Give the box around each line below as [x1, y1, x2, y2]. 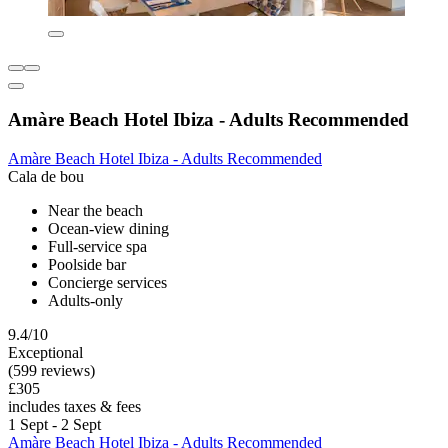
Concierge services [48, 273, 167, 291]
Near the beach [48, 201, 143, 219]
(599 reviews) [8, 361, 95, 379]
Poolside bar [48, 255, 126, 273]
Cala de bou [8, 167, 84, 185]
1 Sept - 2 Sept [8, 415, 101, 433]
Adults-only [48, 291, 123, 309]
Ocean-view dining [48, 219, 169, 237]
